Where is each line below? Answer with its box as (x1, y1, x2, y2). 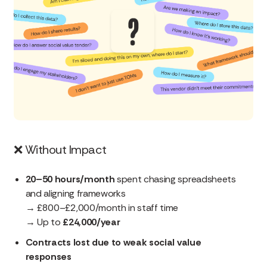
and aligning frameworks (25, 187, 126, 200)
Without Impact (22, 142, 107, 157)
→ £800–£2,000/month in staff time (25, 201, 179, 214)
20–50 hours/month (25, 173, 115, 185)
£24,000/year (63, 216, 120, 228)
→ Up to (25, 216, 63, 228)
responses (25, 250, 72, 263)
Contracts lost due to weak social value (25, 236, 201, 249)
